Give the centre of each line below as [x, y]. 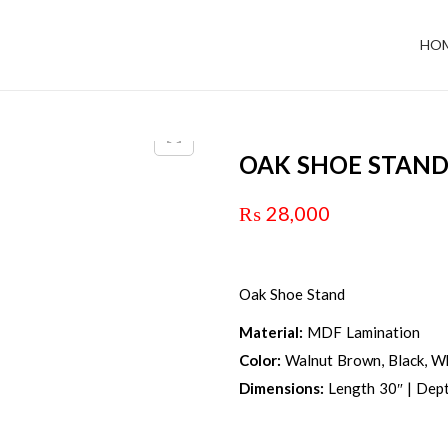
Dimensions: [281, 388]
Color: [260, 360]
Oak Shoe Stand [292, 294]
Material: [271, 332]
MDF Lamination [361, 332]
